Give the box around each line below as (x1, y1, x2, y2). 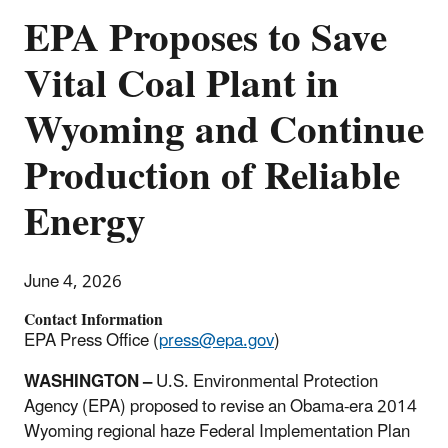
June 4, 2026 (24, 263, 122, 300)
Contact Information (24, 302, 163, 337)
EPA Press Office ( (24, 322, 159, 359)
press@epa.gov (159, 322, 274, 359)
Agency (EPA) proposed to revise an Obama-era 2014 (24, 388, 417, 425)
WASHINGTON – (24, 363, 156, 400)
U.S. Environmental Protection (156, 363, 378, 400)
